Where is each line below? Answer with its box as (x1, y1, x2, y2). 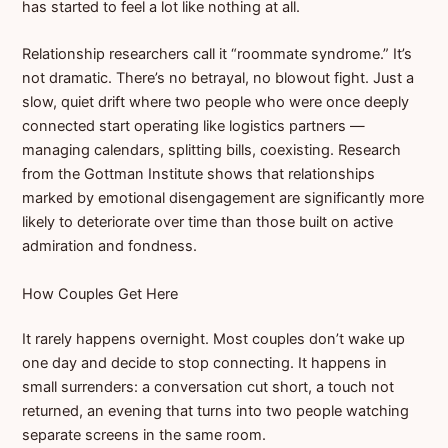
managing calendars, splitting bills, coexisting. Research (22, 141, 402, 160)
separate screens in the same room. (22, 426, 267, 445)
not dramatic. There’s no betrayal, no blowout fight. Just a (22, 69, 415, 88)
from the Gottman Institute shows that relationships (22, 165, 376, 184)
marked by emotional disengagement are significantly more (22, 189, 425, 208)
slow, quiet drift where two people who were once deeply (22, 93, 410, 112)
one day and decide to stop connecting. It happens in (22, 354, 388, 373)
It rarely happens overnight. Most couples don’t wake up (22, 330, 406, 349)
